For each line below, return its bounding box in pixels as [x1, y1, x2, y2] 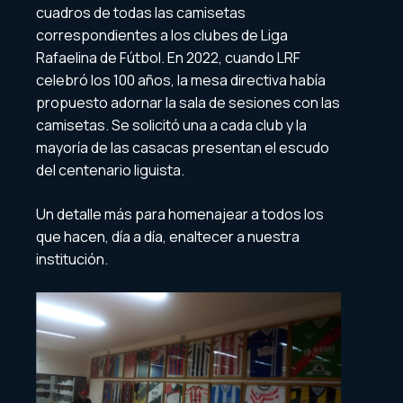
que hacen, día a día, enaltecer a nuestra [36, 227, 300, 247]
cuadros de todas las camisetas [36, 3, 246, 23]
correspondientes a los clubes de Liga [36, 25, 288, 46]
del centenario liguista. [36, 160, 184, 181]
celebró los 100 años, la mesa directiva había [36, 70, 326, 91]
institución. [36, 249, 108, 270]
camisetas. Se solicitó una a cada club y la [36, 115, 307, 136]
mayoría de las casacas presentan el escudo [36, 138, 329, 158]
